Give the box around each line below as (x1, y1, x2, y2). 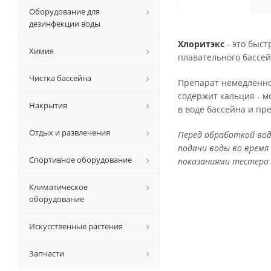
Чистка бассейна (29, 73, 91, 83)
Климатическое (29, 181, 88, 192)
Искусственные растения (29, 221, 123, 232)
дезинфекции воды (29, 18, 100, 29)
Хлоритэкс (178, 38, 227, 50)
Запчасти (29, 248, 64, 259)
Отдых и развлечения (29, 127, 110, 138)
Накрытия (29, 100, 67, 111)
